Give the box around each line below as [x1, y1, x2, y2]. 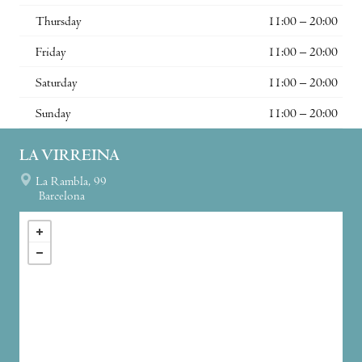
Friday [36, 46, 66, 60]
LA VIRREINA [19, 148, 120, 166]
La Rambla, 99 [36, 175, 107, 189]
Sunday [36, 107, 71, 121]
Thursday [36, 15, 82, 29]
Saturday [36, 77, 78, 90]
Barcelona [39, 190, 85, 204]
